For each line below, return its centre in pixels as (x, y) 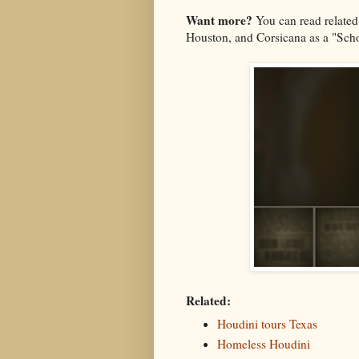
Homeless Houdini (263, 343)
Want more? (221, 20)
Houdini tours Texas (267, 324)
